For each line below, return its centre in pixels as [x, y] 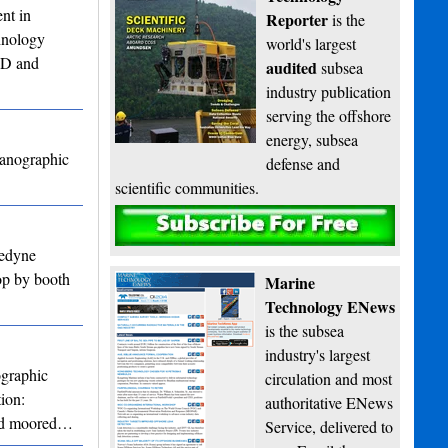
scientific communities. [187, 188]
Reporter [297, 20]
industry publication [329, 92]
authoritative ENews [329, 403]
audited [292, 68]
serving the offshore [329, 116]
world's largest [311, 44]
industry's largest [318, 355]
